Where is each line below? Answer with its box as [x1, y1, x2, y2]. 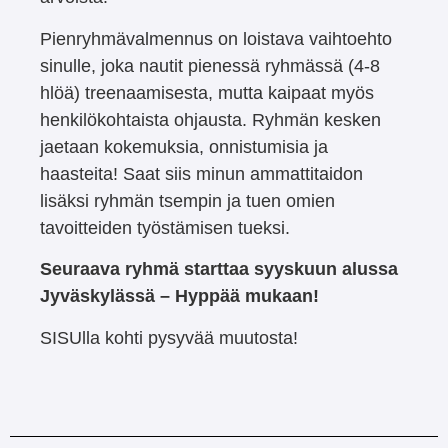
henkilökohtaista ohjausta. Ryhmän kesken [40, 109, 381, 130]
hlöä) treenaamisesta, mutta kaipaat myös [40, 82, 374, 103]
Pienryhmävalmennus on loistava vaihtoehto [40, 28, 392, 49]
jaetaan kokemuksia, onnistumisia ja [40, 136, 328, 157]
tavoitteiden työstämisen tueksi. [40, 217, 290, 238]
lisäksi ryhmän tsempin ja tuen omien [40, 190, 335, 211]
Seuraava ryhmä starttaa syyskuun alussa [40, 259, 398, 280]
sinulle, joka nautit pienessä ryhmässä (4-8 [40, 55, 380, 76]
